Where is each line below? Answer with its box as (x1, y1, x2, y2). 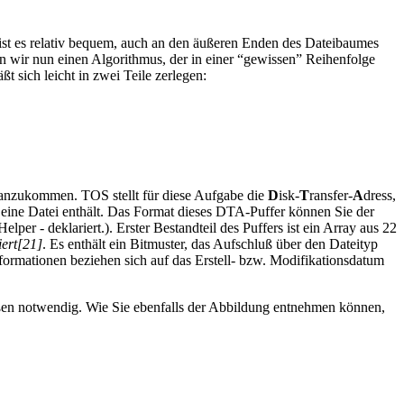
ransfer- (309, 188, 353, 204)
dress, (363, 188, 396, 204)
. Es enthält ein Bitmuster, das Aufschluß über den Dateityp (42, 236, 378, 252)
